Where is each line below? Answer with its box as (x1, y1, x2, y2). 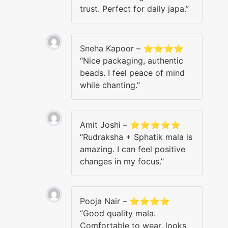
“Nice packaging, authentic (80, 55, 183, 66)
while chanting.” (80, 79, 140, 90)
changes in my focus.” (80, 156, 164, 166)
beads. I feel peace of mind (80, 67, 185, 78)
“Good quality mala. (80, 208, 156, 218)
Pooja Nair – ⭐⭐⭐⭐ (80, 195, 170, 206)
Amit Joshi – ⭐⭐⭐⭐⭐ (80, 119, 181, 130)
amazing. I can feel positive (80, 144, 185, 154)
